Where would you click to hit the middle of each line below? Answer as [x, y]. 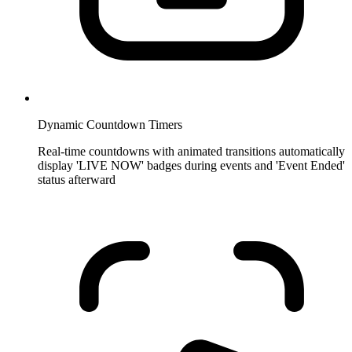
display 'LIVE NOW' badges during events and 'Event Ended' [191, 166]
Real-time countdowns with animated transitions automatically [191, 152]
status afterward [77, 180]
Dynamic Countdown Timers [110, 125]
